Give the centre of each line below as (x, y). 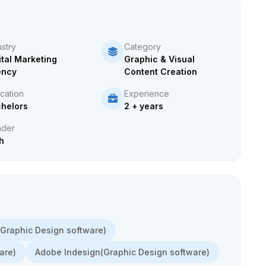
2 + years (144, 106)
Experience (147, 94)
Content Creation (161, 72)
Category (143, 47)
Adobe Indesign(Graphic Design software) (122, 252)
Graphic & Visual (160, 59)
